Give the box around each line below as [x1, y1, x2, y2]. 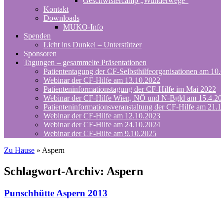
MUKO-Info [63, 23, 103, 31]
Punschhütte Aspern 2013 [4, 187, 108, 198]
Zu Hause [4, 146, 35, 154]
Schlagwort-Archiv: [4, 164, 107, 178]
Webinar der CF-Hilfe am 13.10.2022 [43, 76, 160, 84]
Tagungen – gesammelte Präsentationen [24, 58, 147, 67]
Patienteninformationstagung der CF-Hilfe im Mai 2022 [43, 85, 216, 93]
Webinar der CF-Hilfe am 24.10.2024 [43, 120, 160, 129]
